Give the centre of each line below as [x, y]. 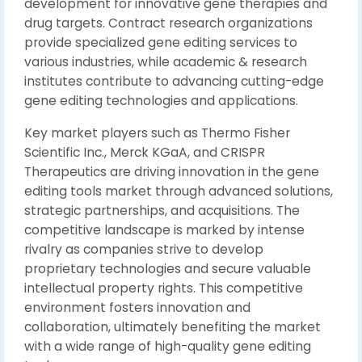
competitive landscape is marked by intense [164, 229]
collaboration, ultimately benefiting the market [173, 326]
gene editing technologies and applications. [161, 100]
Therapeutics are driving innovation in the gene [172, 171]
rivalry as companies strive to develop [144, 249]
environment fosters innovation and [137, 307]
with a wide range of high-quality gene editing [168, 346]
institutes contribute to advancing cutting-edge [174, 81]
